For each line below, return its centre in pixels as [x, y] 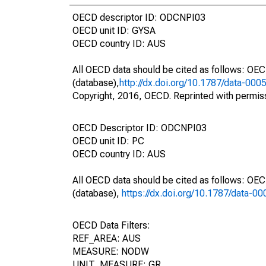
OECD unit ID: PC [108, 141]
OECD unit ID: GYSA [114, 31]
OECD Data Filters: [111, 225]
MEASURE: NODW [111, 251]
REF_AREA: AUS [107, 238]
